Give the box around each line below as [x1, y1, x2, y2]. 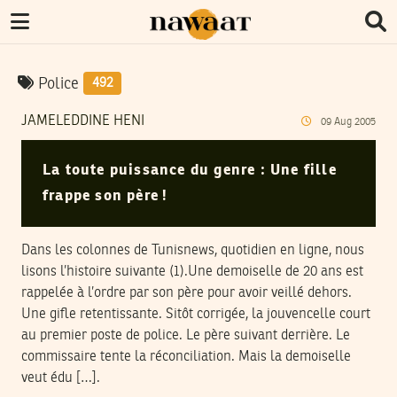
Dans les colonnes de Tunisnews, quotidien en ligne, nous [21, 243, 364, 258]
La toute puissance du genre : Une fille [43, 162, 337, 178]
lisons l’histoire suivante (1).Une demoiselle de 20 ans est [21, 264, 363, 279]
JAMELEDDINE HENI [21, 114, 144, 128]
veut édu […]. [21, 370, 100, 385]
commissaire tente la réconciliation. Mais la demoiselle [21, 349, 351, 364]
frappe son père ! [43, 188, 167, 204]
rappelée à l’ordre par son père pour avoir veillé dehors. [21, 285, 352, 300]
